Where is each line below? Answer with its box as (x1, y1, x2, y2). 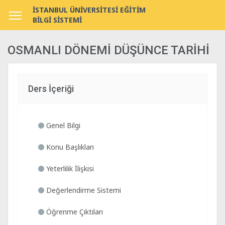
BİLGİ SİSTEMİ (33, 15, 82, 25)
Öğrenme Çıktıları (44, 207, 103, 216)
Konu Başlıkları (44, 142, 94, 152)
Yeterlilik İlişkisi (44, 164, 94, 173)
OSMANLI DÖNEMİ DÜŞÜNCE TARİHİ (8, 43, 209, 57)
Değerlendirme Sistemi (44, 185, 121, 195)
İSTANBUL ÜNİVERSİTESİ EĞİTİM (33, 5, 146, 15)
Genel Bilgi (44, 121, 80, 130)
